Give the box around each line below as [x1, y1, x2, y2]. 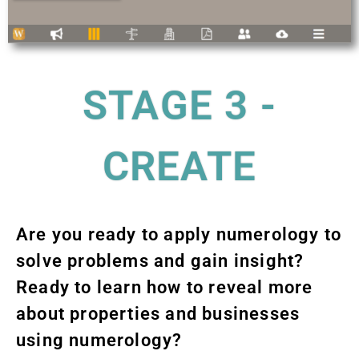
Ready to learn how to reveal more [16, 276, 313, 297]
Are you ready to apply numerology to [16, 224, 342, 244]
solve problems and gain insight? [16, 250, 305, 271]
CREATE [102, 142, 257, 190]
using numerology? [16, 329, 183, 350]
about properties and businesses [16, 303, 301, 324]
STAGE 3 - [83, 81, 276, 129]
